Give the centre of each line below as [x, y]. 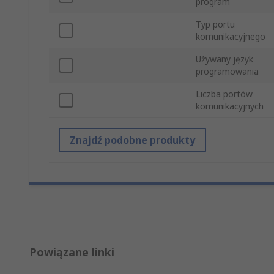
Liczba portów [224, 94]
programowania [227, 72]
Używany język [224, 59]
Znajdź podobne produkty [132, 140]
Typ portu [215, 24]
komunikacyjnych [230, 106]
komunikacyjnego [231, 37]
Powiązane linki [72, 252]
